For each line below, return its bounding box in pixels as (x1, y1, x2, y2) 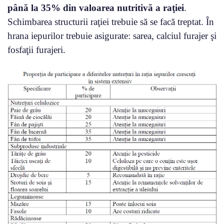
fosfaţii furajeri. (7, 44, 65, 55)
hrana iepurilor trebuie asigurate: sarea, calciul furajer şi (7, 30, 216, 41)
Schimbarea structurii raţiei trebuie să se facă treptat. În (7, 16, 214, 27)
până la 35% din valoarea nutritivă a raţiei (7, 2, 184, 13)
